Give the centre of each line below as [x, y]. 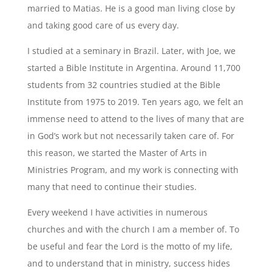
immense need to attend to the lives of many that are [135, 119]
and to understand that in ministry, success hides [128, 263]
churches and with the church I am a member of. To [133, 229]
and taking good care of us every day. [103, 25]
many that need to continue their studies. [112, 187]
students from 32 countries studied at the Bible [124, 85]
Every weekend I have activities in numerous [117, 212]
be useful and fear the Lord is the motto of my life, [130, 246]
